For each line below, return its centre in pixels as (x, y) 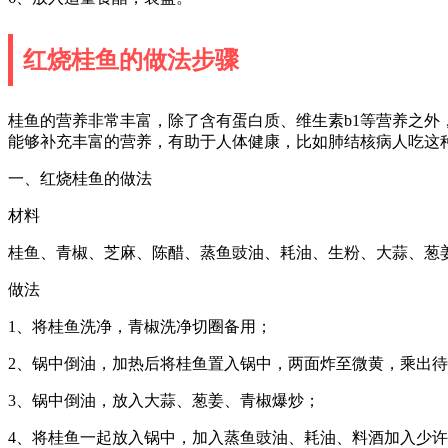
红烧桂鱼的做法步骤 (131, 59)
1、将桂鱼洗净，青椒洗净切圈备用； (140, 326)
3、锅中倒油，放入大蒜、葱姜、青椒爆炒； (164, 400)
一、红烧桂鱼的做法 (80, 178)
